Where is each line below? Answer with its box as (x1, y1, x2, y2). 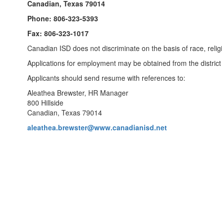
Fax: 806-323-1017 (27, 28, 89, 38)
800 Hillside (27, 98, 63, 108)
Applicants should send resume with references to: (27, 73, 185, 83)
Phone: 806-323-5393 (27, 13, 98, 23)
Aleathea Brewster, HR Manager (27, 88, 128, 98)
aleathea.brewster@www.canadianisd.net (27, 122, 167, 132)
